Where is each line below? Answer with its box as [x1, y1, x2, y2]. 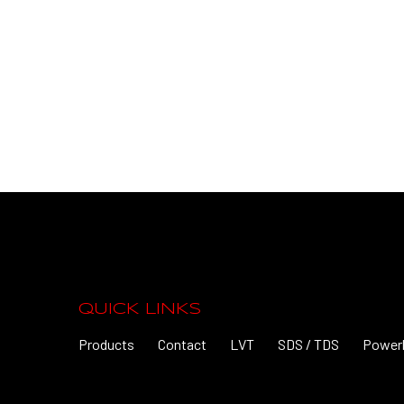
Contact [158, 335, 207, 353]
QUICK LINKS [78, 301, 201, 317]
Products [78, 335, 134, 353]
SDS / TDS [278, 335, 339, 353]
